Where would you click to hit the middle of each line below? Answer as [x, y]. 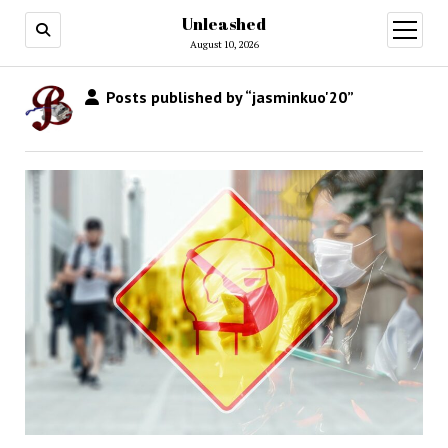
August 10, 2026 [224, 44]
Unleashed [224, 24]
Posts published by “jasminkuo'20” [227, 97]
